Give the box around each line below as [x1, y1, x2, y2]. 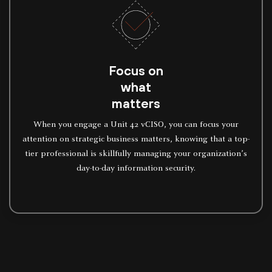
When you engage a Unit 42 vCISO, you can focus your [33, 121, 239, 129]
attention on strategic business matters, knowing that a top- [22, 135, 250, 144]
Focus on [109, 63, 163, 78]
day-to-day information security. [76, 165, 195, 173]
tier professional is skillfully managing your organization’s [25, 150, 247, 158]
